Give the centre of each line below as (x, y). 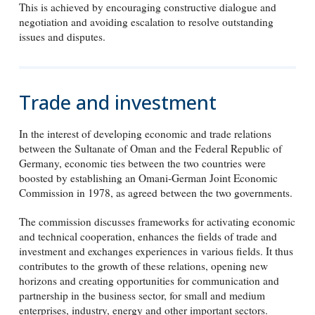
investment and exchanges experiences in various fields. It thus (156, 251)
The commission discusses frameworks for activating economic (157, 222)
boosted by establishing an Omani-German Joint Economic (148, 178)
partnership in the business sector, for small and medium (142, 296)
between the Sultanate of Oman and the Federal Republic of (150, 149)
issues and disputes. (62, 37)
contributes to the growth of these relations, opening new (143, 266)
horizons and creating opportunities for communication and (149, 281)
